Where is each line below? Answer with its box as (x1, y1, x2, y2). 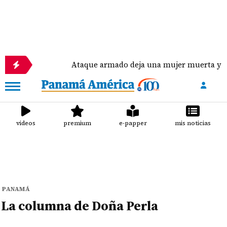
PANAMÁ (2, 185, 30, 193)
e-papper (119, 119, 147, 127)
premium (63, 119, 92, 127)
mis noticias (174, 119, 211, 127)
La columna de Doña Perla (1, 197, 159, 215)
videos (16, 119, 36, 127)
